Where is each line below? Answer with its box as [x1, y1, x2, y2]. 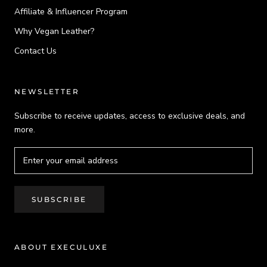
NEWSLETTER [14, 86, 79, 96]
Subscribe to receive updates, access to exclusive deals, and [14, 110, 245, 122]
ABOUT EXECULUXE [14, 242, 108, 252]
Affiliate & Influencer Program [14, 5, 128, 17]
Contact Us [14, 45, 57, 57]
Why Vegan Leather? [14, 25, 94, 37]
